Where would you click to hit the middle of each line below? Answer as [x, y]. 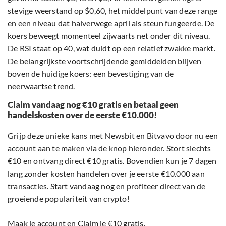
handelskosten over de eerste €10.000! [82, 115]
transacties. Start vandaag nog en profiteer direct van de [107, 186]
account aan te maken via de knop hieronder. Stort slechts [109, 148]
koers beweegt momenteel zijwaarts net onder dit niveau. [109, 36]
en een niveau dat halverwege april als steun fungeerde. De [111, 23]
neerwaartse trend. [41, 86]
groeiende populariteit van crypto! [69, 199]
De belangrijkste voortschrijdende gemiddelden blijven [105, 61]
